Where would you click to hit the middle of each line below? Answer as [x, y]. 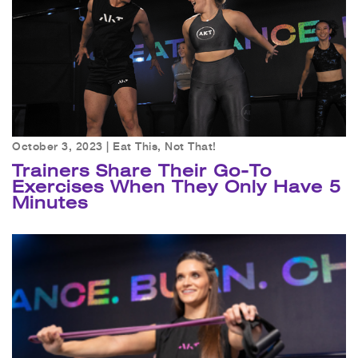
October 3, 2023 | [62, 146]
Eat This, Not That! [165, 146]
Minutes [50, 203]
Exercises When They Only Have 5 [177, 187]
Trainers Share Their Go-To [142, 171]
